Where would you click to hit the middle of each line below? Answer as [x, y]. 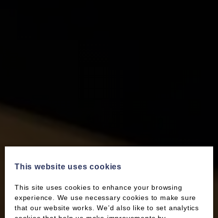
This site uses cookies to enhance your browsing [99, 187]
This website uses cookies [68, 167]
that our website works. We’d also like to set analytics [107, 208]
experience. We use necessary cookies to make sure [106, 198]
